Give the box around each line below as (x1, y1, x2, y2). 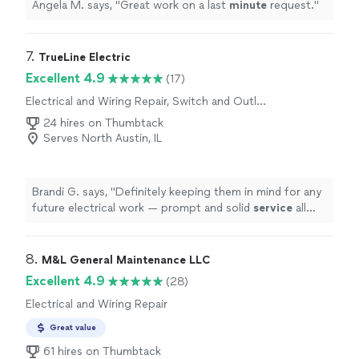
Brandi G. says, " (32, 185, 115, 199)
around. (32, 217, 71, 231)
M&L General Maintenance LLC (42, 253, 210, 267)
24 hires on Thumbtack (43, 116, 163, 130)
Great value (50, 322, 96, 333)
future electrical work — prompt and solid (32, 201, 253, 215)
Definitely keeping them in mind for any (115, 185, 321, 199)
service (253, 201, 292, 215)
